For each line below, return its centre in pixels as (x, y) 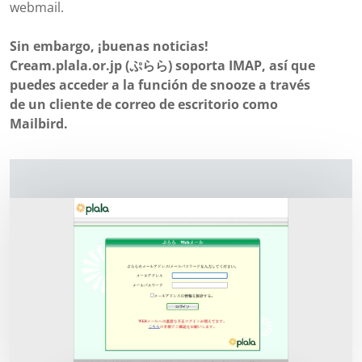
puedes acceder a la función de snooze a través (160, 85)
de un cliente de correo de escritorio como (144, 104)
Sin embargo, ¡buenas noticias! (109, 46)
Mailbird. (39, 124)
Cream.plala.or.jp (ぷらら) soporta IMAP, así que (162, 65)
